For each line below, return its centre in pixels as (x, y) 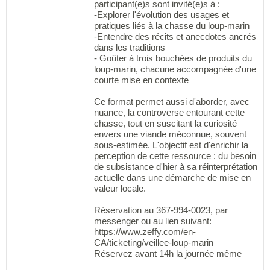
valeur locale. (120, 188)
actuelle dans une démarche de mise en (172, 177)
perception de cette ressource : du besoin (175, 155)
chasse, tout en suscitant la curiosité (165, 123)
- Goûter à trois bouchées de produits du (173, 58)
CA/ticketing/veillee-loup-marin (153, 242)
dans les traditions (129, 47)
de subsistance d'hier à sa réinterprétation (175, 166)
